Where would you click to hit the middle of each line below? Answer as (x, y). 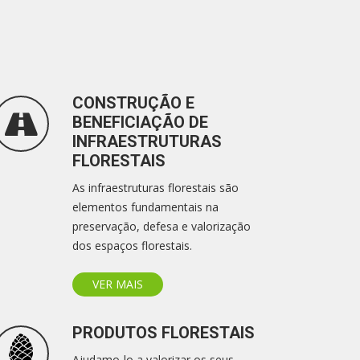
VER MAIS (118, 284)
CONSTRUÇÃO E (133, 103)
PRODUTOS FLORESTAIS (164, 333)
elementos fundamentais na (145, 207)
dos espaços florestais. (132, 245)
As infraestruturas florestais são (155, 188)
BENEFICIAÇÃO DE (140, 122)
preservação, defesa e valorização (162, 226)
